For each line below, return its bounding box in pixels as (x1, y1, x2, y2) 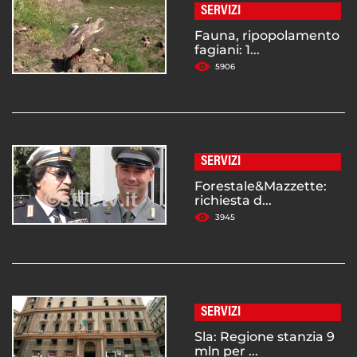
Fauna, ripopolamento (194, 28, 339, 44)
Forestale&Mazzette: (194, 178, 327, 194)
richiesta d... (194, 193, 272, 209)
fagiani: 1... (194, 42, 260, 58)
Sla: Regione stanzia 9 (194, 329, 335, 345)
